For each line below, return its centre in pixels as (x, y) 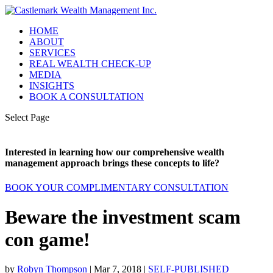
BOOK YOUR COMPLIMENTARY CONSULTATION (117, 187)
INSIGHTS (52, 86)
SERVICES (52, 53)
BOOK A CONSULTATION (87, 97)
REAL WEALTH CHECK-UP (90, 64)
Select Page (27, 117)
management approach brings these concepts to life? (112, 163)
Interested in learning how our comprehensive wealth (115, 152)
